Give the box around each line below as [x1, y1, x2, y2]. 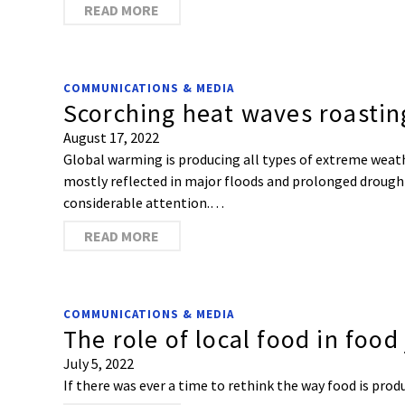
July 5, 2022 [62, 354, 134, 372]
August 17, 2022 [62, 128, 159, 146]
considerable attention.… [62, 193, 224, 212]
